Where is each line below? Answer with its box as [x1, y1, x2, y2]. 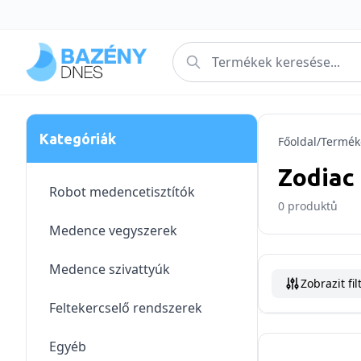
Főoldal [278, 134, 317, 149]
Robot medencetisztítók [49, 183, 195, 201]
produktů [288, 198, 338, 214]
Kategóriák [39, 131, 116, 147]
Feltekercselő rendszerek [49, 299, 202, 317]
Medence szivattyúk [49, 260, 170, 278]
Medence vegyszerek [49, 222, 177, 239]
